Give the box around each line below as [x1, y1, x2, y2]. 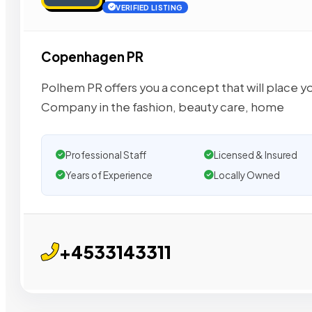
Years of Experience [65, 169, 153, 181]
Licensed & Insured [213, 148, 297, 161]
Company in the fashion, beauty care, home [41, 99, 284, 114]
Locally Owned [213, 169, 280, 181]
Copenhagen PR [41, 49, 143, 65]
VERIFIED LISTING [116, 3, 183, 13]
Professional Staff [65, 148, 146, 161]
